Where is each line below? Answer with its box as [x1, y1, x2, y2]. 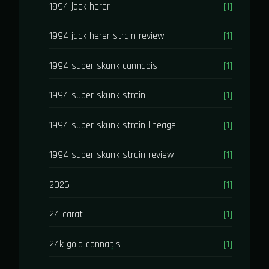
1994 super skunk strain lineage [49, 118, 177, 132]
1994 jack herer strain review [49, 29, 165, 43]
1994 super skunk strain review [49, 148, 175, 162]
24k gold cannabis [49, 237, 121, 251]
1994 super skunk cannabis [49, 59, 158, 73]
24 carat [49, 208, 83, 222]
